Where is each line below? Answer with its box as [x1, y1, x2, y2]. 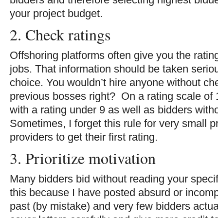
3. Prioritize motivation [10, 147, 156, 168]
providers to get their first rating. [10, 130, 158, 143]
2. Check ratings [10, 23, 110, 45]
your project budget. [10, 7, 103, 19]
